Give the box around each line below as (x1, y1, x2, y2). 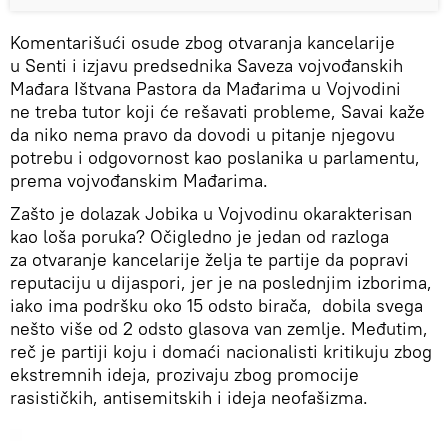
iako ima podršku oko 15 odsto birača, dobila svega (10, 294, 423, 318)
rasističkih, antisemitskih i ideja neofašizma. (10, 386, 368, 410)
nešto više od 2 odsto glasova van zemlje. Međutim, (10, 317, 428, 341)
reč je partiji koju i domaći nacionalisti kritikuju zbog (10, 340, 432, 364)
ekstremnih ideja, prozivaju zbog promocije (10, 363, 359, 387)
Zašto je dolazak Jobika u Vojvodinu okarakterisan (10, 202, 412, 226)
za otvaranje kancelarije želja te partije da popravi (10, 248, 409, 272)
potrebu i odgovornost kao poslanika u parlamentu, (10, 146, 420, 170)
